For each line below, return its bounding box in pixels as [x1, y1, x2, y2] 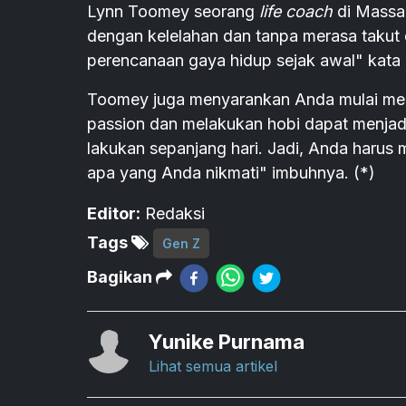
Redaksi [145, 203, 205, 223]
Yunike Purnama [149, 329, 304, 353]
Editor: [87, 203, 140, 223]
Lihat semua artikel [149, 356, 277, 375]
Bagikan [87, 266, 156, 286]
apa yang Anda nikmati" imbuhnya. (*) [87, 162, 375, 182]
